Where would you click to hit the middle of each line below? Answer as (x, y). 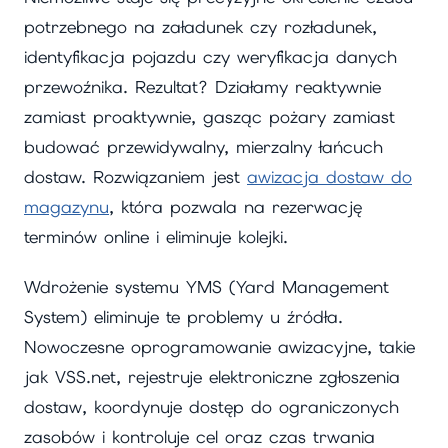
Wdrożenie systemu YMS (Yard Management (206, 287)
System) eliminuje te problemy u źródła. (183, 317)
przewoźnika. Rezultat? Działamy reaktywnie (202, 86)
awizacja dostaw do (329, 176)
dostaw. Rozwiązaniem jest (135, 176)
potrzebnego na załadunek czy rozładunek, (200, 26)
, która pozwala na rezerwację (235, 206)
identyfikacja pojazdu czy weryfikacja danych (210, 56)
